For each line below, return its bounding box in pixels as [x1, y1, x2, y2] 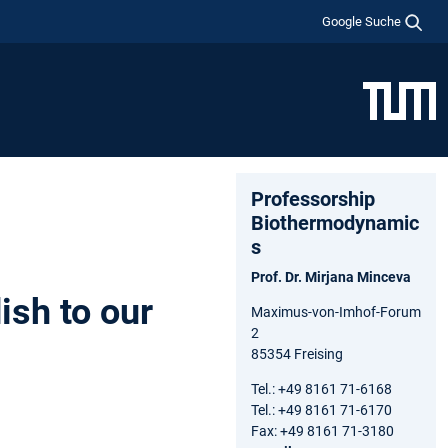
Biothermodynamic [251, 210, 419, 235]
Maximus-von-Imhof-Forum [251, 303, 421, 320]
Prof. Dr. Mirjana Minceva [251, 268, 411, 285]
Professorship [251, 186, 375, 211]
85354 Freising [251, 345, 343, 362]
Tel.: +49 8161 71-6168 [251, 380, 392, 397]
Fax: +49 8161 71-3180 [251, 422, 394, 439]
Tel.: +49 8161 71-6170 [251, 401, 392, 418]
